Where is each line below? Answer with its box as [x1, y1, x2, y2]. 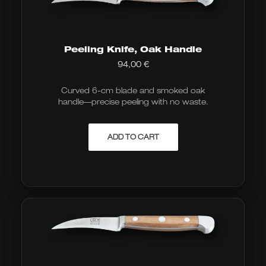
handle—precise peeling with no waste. [58, 97, 208, 106]
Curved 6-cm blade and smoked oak [61, 85, 205, 95]
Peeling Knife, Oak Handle [64, 44, 202, 54]
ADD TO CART [107, 132, 159, 141]
